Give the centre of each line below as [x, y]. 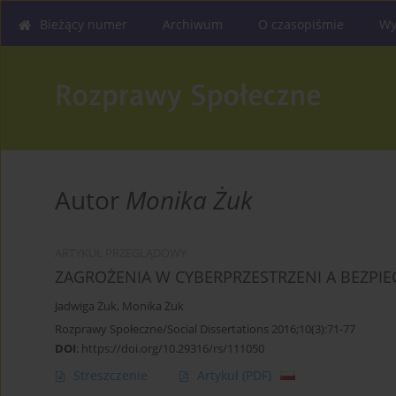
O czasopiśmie [301, 24]
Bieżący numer [84, 24]
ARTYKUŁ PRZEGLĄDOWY [121, 254]
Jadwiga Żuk [86, 307]
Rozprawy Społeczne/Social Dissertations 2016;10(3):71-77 [205, 329]
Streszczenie [110, 376]
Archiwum [193, 24]
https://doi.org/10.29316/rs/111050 [173, 349]
